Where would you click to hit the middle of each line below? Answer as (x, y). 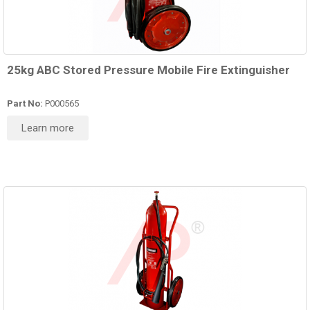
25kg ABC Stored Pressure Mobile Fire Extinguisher (148, 70)
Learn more (48, 128)
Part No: (25, 104)
